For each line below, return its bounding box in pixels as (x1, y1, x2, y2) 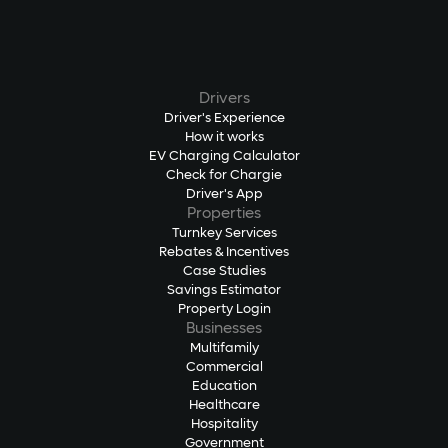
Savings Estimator (167, 284, 281, 297)
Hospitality (190, 418, 258, 431)
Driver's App (185, 188, 263, 201)
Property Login (177, 303, 271, 316)
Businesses (186, 321, 262, 336)
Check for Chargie (166, 169, 282, 182)
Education (191, 380, 257, 393)
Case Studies (182, 265, 266, 278)
